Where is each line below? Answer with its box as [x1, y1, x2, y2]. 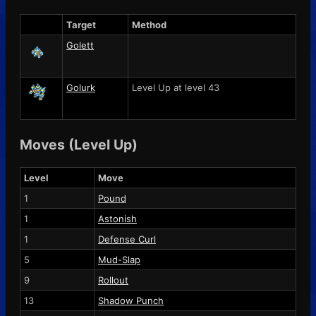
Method [132, 18, 166, 30]
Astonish [98, 212, 137, 224]
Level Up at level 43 [132, 81, 219, 93]
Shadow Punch [98, 294, 164, 306]
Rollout [98, 274, 128, 286]
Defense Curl [98, 233, 156, 245]
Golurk [66, 81, 95, 93]
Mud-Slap [98, 253, 140, 265]
